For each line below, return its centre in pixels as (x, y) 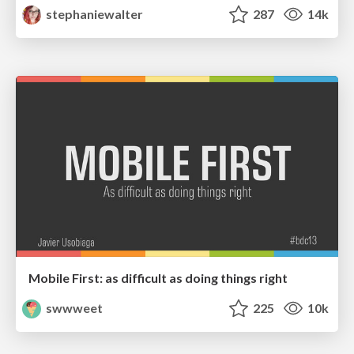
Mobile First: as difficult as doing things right (158, 278)
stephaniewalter (94, 13)
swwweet (73, 308)
